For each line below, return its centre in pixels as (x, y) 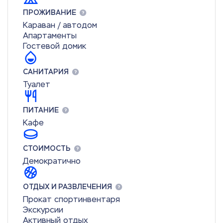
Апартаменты (50, 36)
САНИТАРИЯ (46, 72)
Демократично (52, 161)
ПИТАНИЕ (41, 110)
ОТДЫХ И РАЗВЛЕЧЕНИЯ (67, 187)
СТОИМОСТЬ (47, 149)
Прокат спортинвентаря (71, 199)
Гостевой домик (55, 46)
